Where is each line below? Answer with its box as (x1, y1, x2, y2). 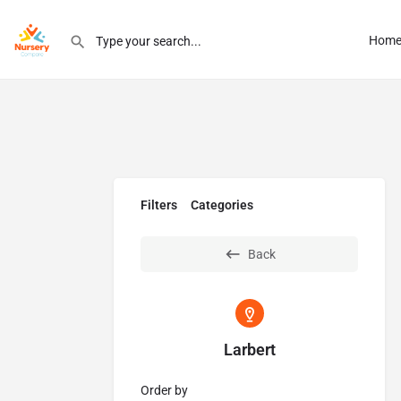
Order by (141, 383, 188, 397)
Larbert (223, 340, 276, 359)
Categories (191, 198, 253, 212)
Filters (141, 198, 177, 212)
